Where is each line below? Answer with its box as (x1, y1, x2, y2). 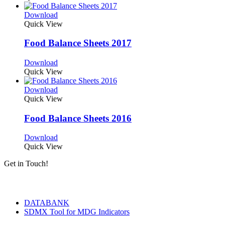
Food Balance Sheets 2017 (24, 38, 132, 49)
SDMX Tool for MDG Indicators (24, 207, 130, 216)
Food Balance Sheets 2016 (24, 113, 132, 124)
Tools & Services (4, 178, 71, 189)
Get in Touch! (4, 159, 48, 168)
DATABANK (24, 198, 69, 207)
